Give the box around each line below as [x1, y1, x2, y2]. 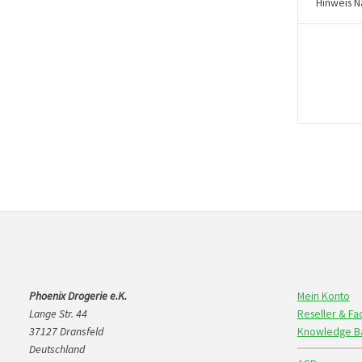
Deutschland [28, 342, 85, 356]
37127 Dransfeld [28, 324, 103, 339]
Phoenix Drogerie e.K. [28, 288, 127, 303]
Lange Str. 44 [28, 306, 87, 321]
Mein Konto [297, 288, 350, 303]
